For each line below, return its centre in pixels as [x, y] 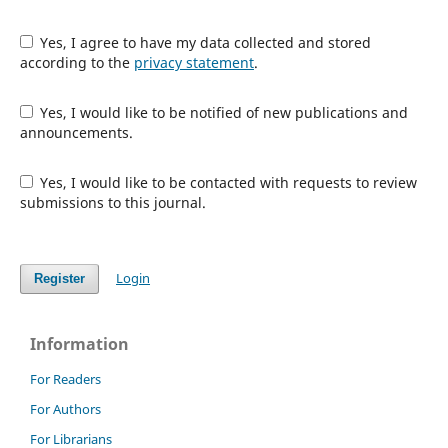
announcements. [76, 132]
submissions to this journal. [112, 202]
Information [79, 343]
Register [59, 278]
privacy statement [193, 62]
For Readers [65, 378]
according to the [76, 62]
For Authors [65, 408]
